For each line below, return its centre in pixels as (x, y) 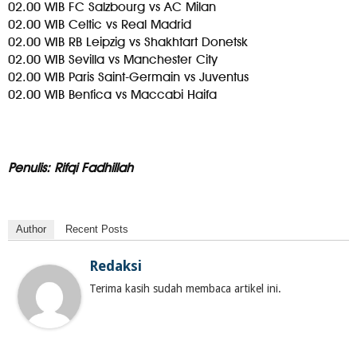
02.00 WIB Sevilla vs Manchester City (113, 59)
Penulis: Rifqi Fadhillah (71, 167)
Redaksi (116, 265)
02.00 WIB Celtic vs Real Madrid (100, 24)
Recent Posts (97, 229)
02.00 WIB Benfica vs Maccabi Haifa (112, 94)
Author (31, 229)
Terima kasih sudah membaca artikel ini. (185, 288)
